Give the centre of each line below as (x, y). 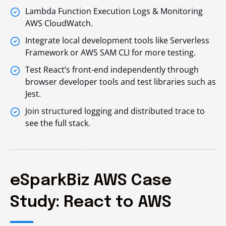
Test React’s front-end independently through (112, 69)
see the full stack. (58, 123)
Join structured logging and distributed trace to (115, 111)
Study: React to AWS (91, 202)
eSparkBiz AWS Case (91, 181)
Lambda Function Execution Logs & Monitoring (114, 11)
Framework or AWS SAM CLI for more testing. (110, 52)
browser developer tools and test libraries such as (121, 81)
